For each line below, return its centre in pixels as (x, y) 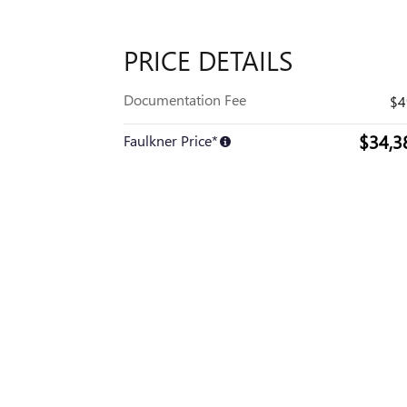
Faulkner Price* (171, 140)
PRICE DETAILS (208, 60)
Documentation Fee (185, 99)
